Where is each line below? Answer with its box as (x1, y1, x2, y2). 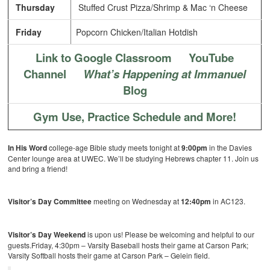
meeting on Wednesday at (93, 196, 181, 207)
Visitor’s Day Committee (8, 196, 94, 207)
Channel (24, 66, 67, 83)
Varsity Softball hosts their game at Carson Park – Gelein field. (8, 250, 210, 261)
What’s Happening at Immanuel (83, 66, 246, 83)
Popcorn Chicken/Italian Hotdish (76, 26, 198, 39)
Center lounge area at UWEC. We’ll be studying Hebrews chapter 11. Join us (8, 153, 259, 164)
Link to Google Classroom (36, 49, 172, 66)
